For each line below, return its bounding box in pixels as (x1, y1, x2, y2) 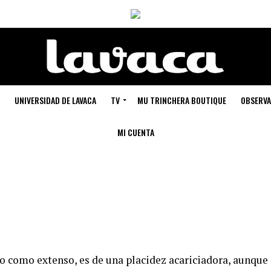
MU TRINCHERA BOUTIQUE (137, 94, 226, 106)
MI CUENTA (117, 126, 154, 139)
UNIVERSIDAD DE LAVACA (15, 94, 96, 106)
